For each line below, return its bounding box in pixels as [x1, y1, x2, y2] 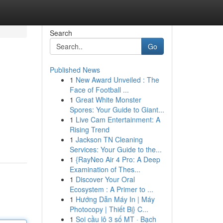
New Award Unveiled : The [75, 75, 159, 85]
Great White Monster [75, 95, 141, 105]
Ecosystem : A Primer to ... [69, 184, 153, 194]
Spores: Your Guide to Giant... [69, 105, 164, 114]
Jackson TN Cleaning [75, 134, 143, 144]
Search [49, 28, 72, 38]
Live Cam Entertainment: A [75, 114, 160, 124]
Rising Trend [69, 124, 110, 134]
